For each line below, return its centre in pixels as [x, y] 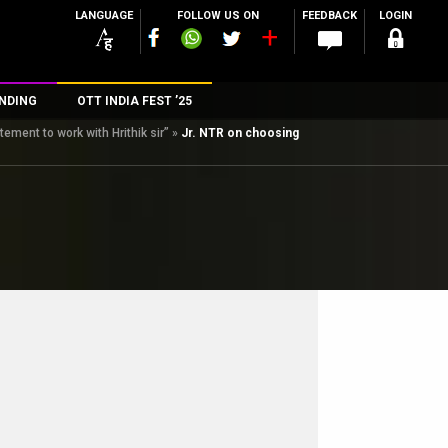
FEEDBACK [329, 15]
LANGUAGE [104, 15]
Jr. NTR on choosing [240, 133]
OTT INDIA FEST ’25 [134, 101]
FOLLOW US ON [217, 15]
